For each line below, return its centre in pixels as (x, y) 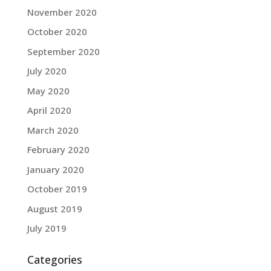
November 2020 (62, 12)
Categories (54, 260)
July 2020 (47, 71)
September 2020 (63, 51)
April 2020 (49, 110)
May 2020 (48, 90)
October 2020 (57, 32)
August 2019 (54, 208)
